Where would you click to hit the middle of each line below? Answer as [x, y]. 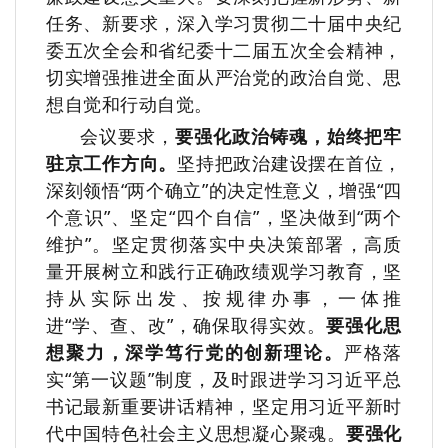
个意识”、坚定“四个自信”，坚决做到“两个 [224, 217]
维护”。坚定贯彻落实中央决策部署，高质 [224, 244]
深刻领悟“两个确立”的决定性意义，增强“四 [224, 190]
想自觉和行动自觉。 [129, 104]
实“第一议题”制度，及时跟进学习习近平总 [224, 379]
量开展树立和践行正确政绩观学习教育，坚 [224, 271]
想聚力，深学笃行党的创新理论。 [195, 352]
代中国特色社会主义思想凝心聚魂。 [196, 433]
